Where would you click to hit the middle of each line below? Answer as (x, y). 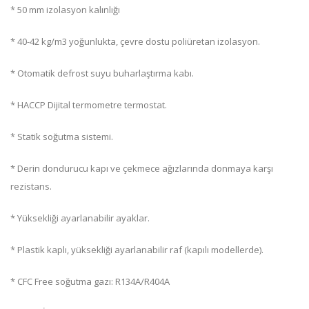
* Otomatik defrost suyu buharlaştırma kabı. (102, 73)
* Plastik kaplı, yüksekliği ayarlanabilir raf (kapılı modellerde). (137, 250)
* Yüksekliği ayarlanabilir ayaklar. (80, 218)
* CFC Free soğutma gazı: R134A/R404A (90, 281)
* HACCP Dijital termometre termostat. (89, 105)
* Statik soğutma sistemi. (62, 137)
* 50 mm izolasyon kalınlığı (65, 10)
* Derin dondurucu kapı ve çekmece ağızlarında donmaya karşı (142, 168)
